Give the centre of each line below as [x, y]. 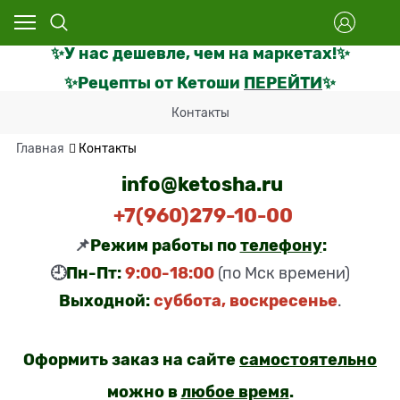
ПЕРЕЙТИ [283, 83]
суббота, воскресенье [245, 300]
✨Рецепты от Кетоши [154, 83]
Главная [40, 149]
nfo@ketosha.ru [205, 184]
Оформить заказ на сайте [131, 359]
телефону [281, 245]
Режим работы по [165, 245]
